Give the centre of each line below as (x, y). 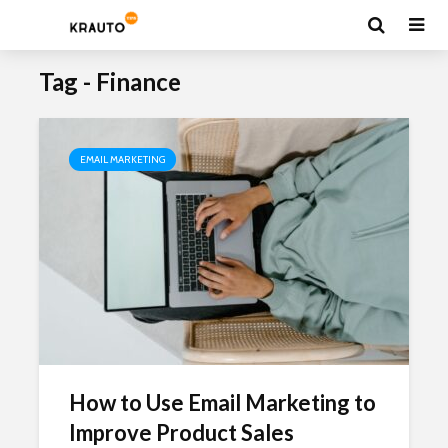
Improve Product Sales (181, 432)
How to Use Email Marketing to (222, 402)
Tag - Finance (110, 81)
